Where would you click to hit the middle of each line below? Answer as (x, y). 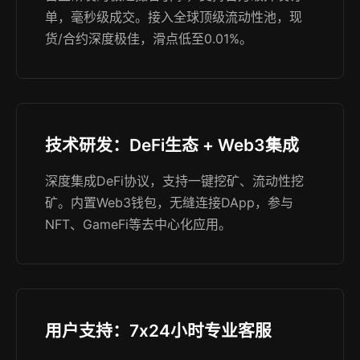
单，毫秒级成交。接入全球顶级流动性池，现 (174, 17)
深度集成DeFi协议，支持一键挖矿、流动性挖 (174, 181)
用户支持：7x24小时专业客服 (158, 331)
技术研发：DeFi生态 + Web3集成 (172, 145)
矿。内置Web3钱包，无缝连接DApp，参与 (169, 202)
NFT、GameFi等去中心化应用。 (138, 224)
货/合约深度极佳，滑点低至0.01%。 (149, 39)
